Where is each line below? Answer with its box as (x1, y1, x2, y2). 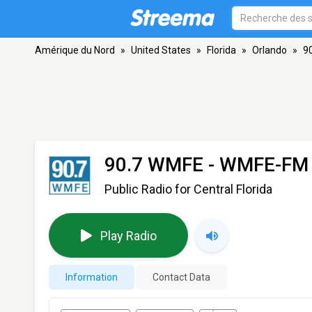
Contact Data (153, 272, 210, 283)
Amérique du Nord (35, 45, 115, 56)
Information (65, 272, 118, 283)
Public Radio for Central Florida (104, 182, 272, 196)
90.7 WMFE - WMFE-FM (104, 153, 309, 176)
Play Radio (100, 228, 157, 243)
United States (131, 45, 191, 56)
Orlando (252, 45, 287, 56)
